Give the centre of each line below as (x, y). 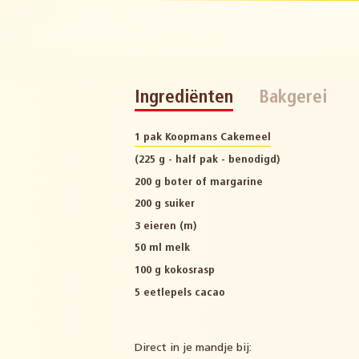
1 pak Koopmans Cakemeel (203, 138)
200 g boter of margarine (199, 182)
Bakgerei (293, 99)
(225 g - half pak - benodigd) (207, 160)
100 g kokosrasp (175, 270)
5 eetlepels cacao (180, 292)
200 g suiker (165, 204)
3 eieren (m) (165, 226)
